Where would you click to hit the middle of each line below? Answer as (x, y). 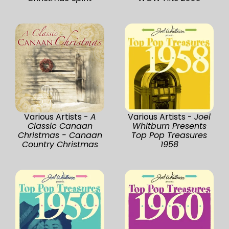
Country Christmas (60, 144)
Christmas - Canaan (60, 135)
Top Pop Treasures (169, 135)
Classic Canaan (60, 126)
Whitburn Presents (169, 126)
